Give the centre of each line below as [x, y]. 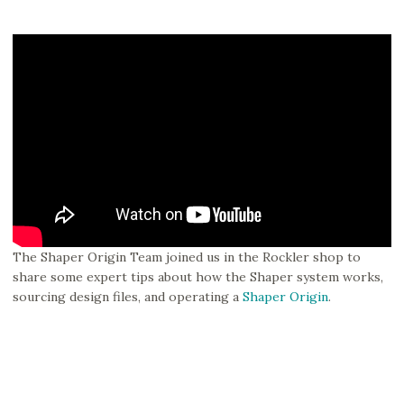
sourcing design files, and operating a [128, 296]
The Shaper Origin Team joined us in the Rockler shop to [187, 257]
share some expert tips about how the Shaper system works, [198, 276]
